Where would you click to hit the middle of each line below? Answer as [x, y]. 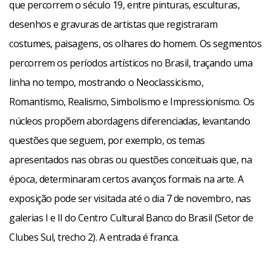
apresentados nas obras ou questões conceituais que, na [131, 160]
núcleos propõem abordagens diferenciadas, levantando [130, 121]
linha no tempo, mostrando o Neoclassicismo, [106, 82]
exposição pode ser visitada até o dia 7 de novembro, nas [130, 198]
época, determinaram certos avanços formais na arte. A [126, 179]
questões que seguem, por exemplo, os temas [107, 140]
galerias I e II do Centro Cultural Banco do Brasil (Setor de [131, 218]
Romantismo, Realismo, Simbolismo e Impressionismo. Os [132, 102]
